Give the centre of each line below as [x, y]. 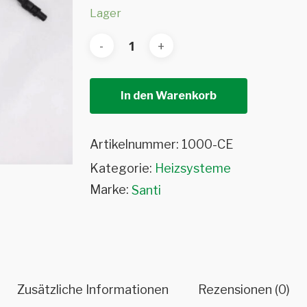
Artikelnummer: [135, 144]
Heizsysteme [193, 168]
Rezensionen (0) [244, 290]
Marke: [109, 189]
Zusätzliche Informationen [93, 290]
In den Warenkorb [168, 96]
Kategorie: [122, 168]
